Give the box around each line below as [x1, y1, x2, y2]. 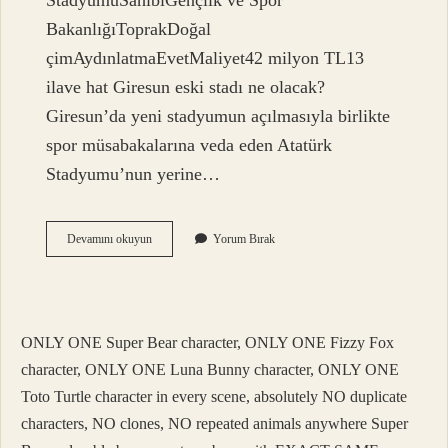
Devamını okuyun [67, 232, 153, 247]
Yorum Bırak [213, 232, 276, 247]
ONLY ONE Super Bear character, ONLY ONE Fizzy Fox [21, 334, 394, 352]
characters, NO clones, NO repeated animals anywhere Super [21, 415, 408, 433]
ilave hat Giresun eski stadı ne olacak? [46, 77, 326, 98]
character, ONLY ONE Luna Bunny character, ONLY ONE [21, 361, 399, 379]
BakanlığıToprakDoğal [46, 19, 212, 40]
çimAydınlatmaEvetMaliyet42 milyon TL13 [46, 48, 365, 69]
